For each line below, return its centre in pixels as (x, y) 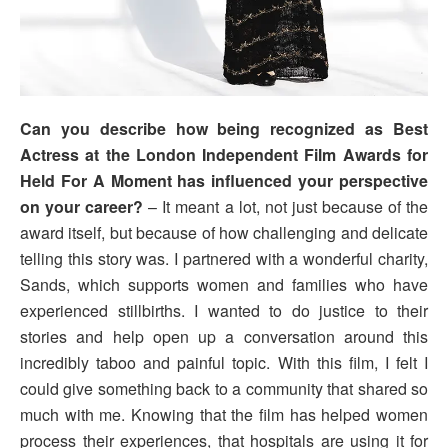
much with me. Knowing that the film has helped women (224, 415)
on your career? (82, 207)
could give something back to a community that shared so (224, 389)
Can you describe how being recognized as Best (224, 129)
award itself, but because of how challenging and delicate (224, 233)
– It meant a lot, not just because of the (286, 207)
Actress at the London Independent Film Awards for (224, 155)
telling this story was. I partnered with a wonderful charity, (224, 259)
